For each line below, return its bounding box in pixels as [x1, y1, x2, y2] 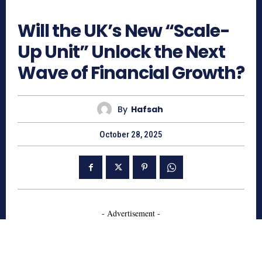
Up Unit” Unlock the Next [18, 40, 225, 65]
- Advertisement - [102, 208, 160, 219]
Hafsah [131, 103, 163, 115]
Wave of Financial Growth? [18, 61, 244, 86]
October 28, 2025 [99, 129, 163, 140]
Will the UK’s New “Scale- [18, 19, 230, 44]
